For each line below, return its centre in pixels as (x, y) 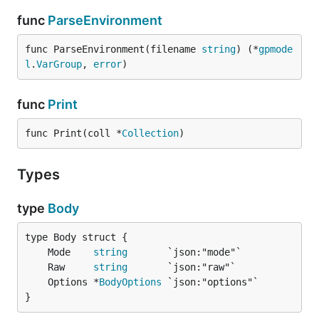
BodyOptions (130, 282)
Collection (150, 133)
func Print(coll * (73, 133)
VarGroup (59, 64)
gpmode (276, 49)
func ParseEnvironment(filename (113, 49)
